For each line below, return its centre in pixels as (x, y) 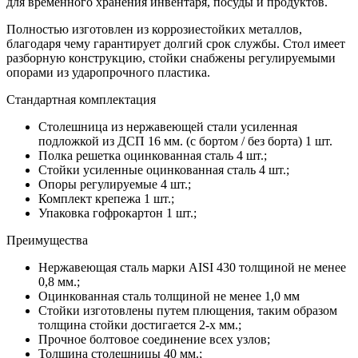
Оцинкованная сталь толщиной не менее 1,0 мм (169, 296)
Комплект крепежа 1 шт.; (106, 198)
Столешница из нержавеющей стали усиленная (168, 126)
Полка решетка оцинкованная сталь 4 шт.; (153, 155)
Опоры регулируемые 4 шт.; (115, 184)
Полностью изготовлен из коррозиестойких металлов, (154, 29)
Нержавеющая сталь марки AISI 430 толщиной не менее (192, 267)
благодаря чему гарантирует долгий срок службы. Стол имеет (176, 43)
